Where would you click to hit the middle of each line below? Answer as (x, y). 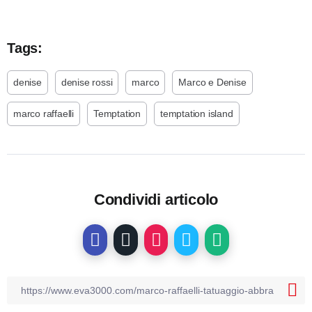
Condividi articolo (156, 200)
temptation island (197, 114)
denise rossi (87, 83)
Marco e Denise (212, 83)
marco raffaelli (44, 114)
